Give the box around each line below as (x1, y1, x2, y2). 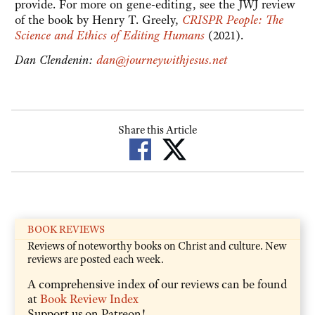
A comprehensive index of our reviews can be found (27, 276, 287, 292)
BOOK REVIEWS (27, 222, 105, 236)
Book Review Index (40, 290, 139, 307)
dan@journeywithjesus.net (96, 52, 227, 68)
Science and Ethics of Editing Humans (15, 27, 205, 44)
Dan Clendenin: (15, 52, 96, 68)
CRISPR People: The (182, 12, 283, 28)
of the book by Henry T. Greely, (15, 12, 182, 28)
